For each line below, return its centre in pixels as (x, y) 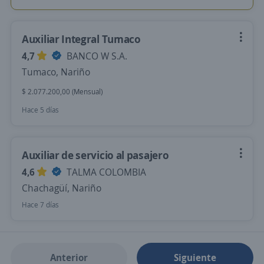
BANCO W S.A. (96, 56)
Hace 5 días (40, 110)
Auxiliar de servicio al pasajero (95, 155)
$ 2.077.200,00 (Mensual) (62, 92)
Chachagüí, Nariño (62, 188)
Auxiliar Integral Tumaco (81, 39)
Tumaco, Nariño (56, 72)
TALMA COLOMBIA (105, 172)
